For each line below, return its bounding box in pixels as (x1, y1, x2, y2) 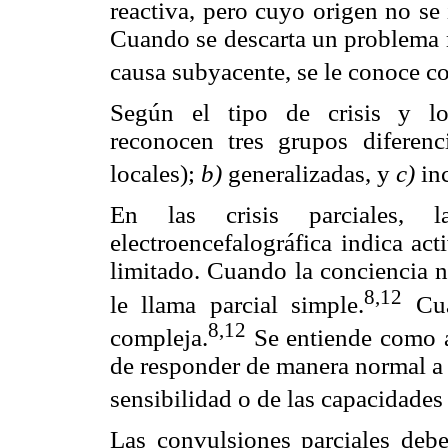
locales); (110, 160, 201, 188)
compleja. (110, 323, 208, 351)
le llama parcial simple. (110, 290, 365, 318)
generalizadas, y (228, 160, 396, 188)
